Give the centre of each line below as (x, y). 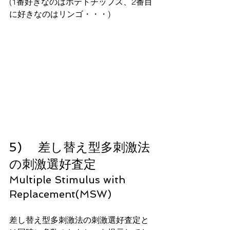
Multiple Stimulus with (69, 180)
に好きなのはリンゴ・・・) (60, 14)
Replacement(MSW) (60, 194)
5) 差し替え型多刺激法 (80, 147)
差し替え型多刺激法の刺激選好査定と (79, 220)
